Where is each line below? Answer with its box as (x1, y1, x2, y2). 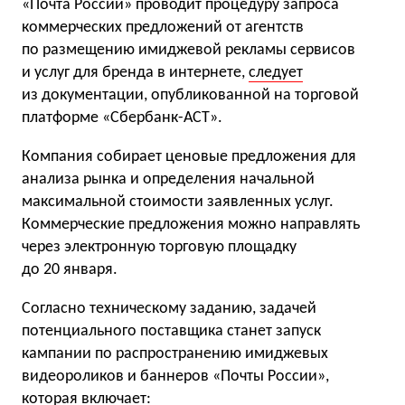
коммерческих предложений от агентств (22, 19, 304, 36)
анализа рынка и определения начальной (22, 171, 315, 188)
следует (249, 64, 303, 81)
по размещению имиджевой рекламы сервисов (22, 42, 355, 59)
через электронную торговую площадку (22, 239, 297, 256)
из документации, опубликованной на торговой (22, 87, 359, 104)
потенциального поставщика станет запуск (22, 323, 321, 340)
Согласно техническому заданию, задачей (22, 300, 316, 317)
